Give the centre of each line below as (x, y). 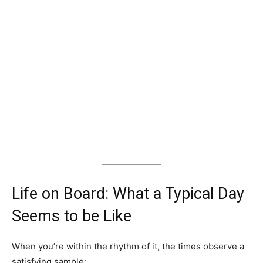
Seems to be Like (72, 216)
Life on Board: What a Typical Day (128, 193)
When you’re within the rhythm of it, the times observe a (128, 246)
